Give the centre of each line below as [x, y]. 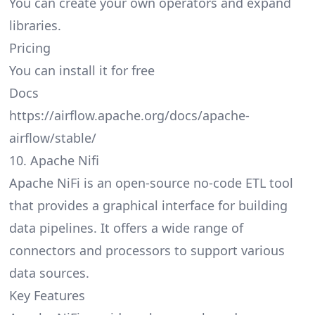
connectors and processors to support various [147, 251]
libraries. [35, 26]
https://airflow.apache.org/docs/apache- [129, 116]
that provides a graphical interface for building [148, 206]
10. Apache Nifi [54, 161]
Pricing [30, 48]
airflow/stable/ [52, 138]
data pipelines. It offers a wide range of [126, 228]
